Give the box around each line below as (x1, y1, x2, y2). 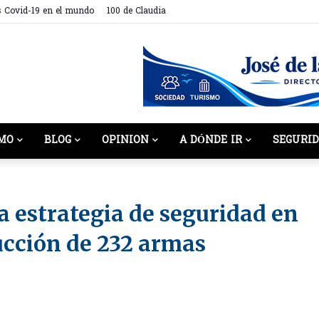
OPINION (102, 133, 149, 148)
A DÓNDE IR (179, 133, 242, 148)
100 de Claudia (107, 5, 166, 18)
